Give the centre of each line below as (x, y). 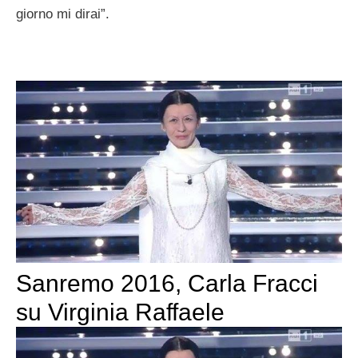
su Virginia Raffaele (120, 312)
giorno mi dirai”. (63, 14)
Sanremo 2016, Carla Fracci (167, 284)
